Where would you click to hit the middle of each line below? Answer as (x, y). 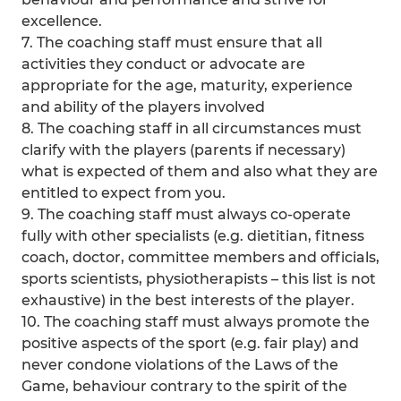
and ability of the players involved (143, 107)
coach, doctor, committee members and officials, (200, 257)
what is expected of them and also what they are (200, 171)
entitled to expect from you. (124, 193)
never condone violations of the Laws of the (180, 365)
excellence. (62, 21)
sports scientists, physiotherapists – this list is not (199, 279)
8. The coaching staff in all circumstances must (192, 128)
